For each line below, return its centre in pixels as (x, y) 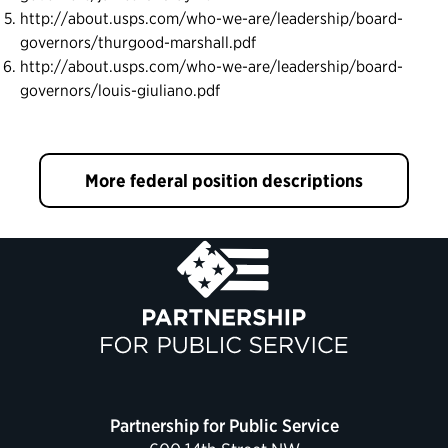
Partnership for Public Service (224, 426)
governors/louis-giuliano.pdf (120, 91)
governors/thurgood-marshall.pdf (138, 43)
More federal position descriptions (224, 181)
